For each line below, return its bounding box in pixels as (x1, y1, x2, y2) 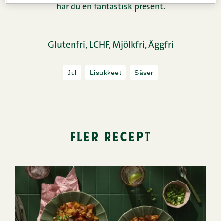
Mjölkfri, (112, 41, 148, 51)
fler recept (69, 127, 152, 145)
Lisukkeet (89, 69, 122, 77)
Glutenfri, (47, 41, 89, 51)
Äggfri (148, 41, 174, 51)
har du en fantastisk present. (56, 3, 165, 12)
